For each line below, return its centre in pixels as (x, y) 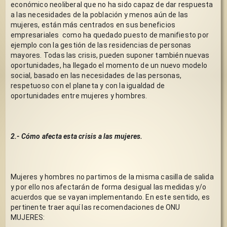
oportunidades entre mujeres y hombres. (81, 96)
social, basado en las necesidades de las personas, (96, 75)
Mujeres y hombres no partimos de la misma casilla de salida (112, 177)
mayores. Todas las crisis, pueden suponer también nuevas (110, 55)
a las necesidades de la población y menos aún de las (100, 14)
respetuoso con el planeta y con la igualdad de (88, 85)
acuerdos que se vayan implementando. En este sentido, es (110, 197)
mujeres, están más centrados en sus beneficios (93, 25)
